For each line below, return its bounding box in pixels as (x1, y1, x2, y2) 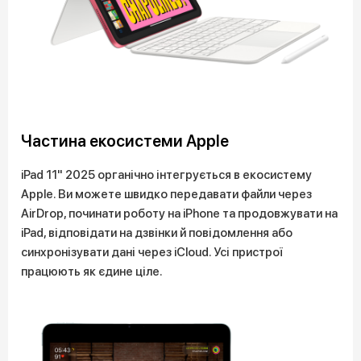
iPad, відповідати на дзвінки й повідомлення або (21, 226, 293, 240)
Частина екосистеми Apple (21, 131, 229, 151)
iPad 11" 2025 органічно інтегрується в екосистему (21, 168, 312, 182)
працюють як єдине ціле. (21, 264, 163, 279)
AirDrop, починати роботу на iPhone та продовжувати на (21, 206, 338, 221)
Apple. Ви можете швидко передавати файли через (21, 187, 312, 201)
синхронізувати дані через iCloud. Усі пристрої (21, 245, 283, 259)
